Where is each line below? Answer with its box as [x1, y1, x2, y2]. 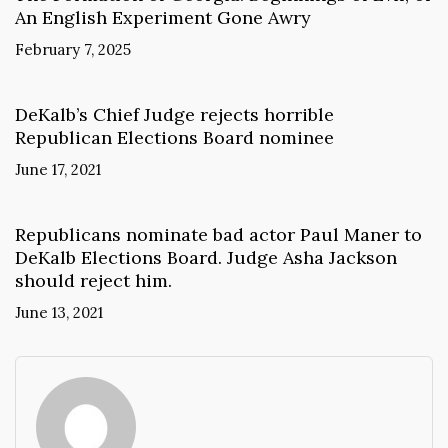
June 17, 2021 [15, 159, 101, 179]
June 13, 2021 [15, 302, 103, 322]
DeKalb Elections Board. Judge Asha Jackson [15, 245, 397, 269]
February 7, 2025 [15, 39, 131, 59]
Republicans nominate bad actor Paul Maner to [15, 222, 422, 246]
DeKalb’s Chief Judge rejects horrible [15, 102, 334, 126]
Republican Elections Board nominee [15, 125, 334, 149]
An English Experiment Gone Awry [15, 5, 311, 29]
